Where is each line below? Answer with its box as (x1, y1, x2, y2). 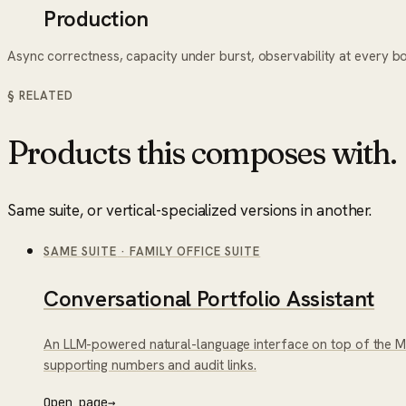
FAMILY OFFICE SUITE (129, 244, 261, 260)
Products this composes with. (7, 131, 396, 172)
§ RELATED (7, 87, 74, 103)
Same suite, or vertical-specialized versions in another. (7, 200, 372, 221)
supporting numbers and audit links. (43, 356, 257, 375)
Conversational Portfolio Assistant (43, 285, 375, 314)
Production (43, 4, 150, 33)
